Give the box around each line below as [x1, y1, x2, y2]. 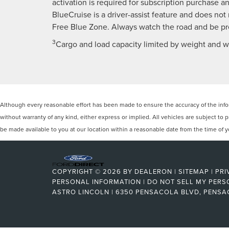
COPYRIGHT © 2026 [52, 167, 123, 176]
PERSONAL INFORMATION [52, 177, 141, 187]
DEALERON [134, 167, 172, 176]
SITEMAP [178, 167, 209, 176]
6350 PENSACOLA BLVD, [113, 187, 201, 197]
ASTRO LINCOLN [52, 187, 109, 197]
